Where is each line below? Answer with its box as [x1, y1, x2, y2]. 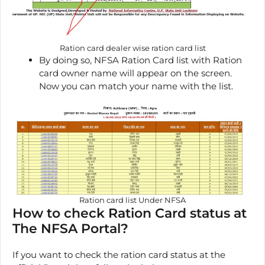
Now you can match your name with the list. [39, 80, 233, 92]
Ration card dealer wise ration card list [59, 43, 206, 53]
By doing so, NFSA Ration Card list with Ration [39, 54, 242, 66]
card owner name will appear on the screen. [39, 67, 232, 79]
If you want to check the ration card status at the [12, 248, 225, 260]
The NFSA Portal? [12, 220, 128, 237]
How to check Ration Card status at [12, 205, 247, 221]
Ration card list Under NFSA [79, 195, 186, 205]
